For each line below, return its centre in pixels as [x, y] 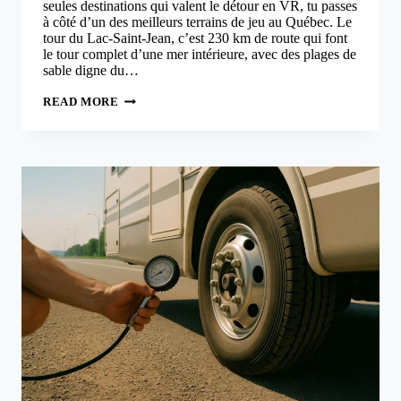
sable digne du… [91, 70]
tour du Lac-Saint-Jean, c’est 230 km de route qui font [195, 38]
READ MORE [81, 102]
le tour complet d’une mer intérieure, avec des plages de [200, 54]
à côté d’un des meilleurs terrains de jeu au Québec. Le [197, 21]
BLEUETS [147, 286]
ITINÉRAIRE [156, 198]
